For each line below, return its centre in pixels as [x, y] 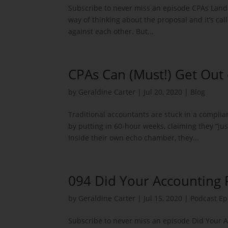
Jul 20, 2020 [163, 92]
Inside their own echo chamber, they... [134, 138]
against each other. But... [111, 31]
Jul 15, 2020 [163, 198]
